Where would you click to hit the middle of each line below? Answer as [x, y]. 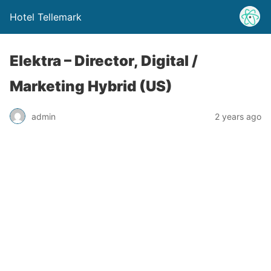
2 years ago [238, 116]
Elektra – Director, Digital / [104, 61]
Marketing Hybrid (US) [91, 86]
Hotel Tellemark [46, 17]
